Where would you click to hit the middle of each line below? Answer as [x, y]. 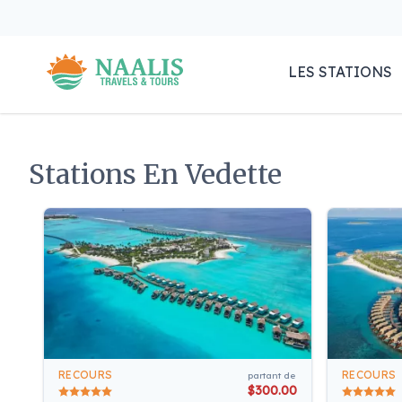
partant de [271, 375]
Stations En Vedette [155, 174]
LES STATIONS [341, 72]
